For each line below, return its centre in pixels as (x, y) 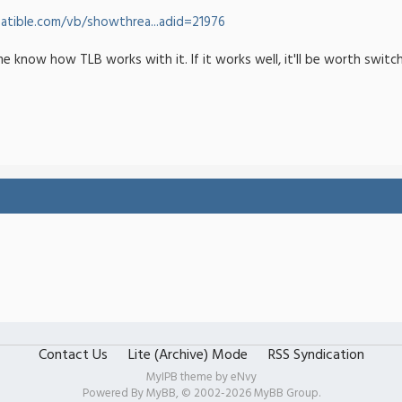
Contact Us (73, 355)
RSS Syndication (316, 355)
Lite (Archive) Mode (188, 355)
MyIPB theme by (188, 377)
